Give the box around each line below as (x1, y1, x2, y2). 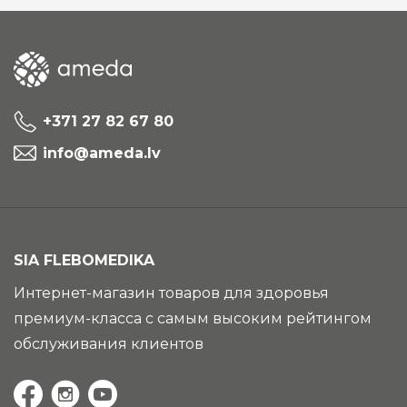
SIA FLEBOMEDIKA (14, 251, 154, 269)
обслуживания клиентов (14, 334, 203, 352)
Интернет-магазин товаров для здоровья (14, 283, 329, 302)
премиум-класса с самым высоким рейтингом (14, 309, 372, 327)
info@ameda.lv (43, 144, 161, 162)
